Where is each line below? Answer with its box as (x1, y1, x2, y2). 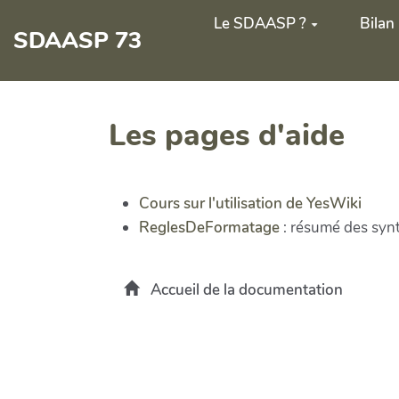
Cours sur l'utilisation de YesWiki (139, 192, 362, 214)
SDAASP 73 (13, 24, 142, 56)
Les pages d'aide (109, 114, 345, 156)
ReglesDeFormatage (139, 216, 280, 238)
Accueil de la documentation (146, 280, 343, 300)
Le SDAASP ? (213, 13, 306, 34)
